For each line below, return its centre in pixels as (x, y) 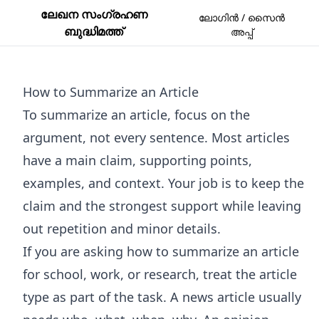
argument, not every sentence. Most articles (156, 137)
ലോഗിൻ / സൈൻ (242, 17)
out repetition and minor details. (122, 229)
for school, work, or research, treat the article (160, 274)
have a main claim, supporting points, (137, 160)
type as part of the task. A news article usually (162, 297)
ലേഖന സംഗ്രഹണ (94, 14)
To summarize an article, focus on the (136, 115)
